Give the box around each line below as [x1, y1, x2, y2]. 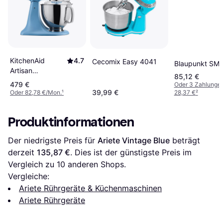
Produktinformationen [8, 114, 134, 130]
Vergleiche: [8, 171, 49, 181]
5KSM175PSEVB [10, 76, 63, 85]
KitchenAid [10, 56, 45, 65]
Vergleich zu [8, 159, 57, 169]
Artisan [10, 66, 32, 75]
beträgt [170, 135, 200, 145]
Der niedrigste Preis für [8, 135, 98, 145]
